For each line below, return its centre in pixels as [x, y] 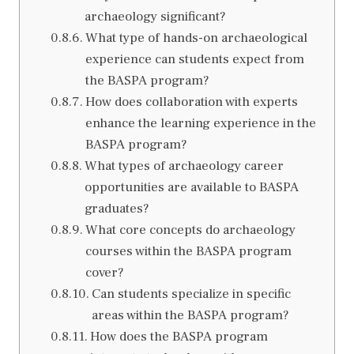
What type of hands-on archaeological [196, 38]
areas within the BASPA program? [190, 316]
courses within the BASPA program [188, 252]
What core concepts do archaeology [190, 230]
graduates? [117, 209]
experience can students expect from [194, 60]
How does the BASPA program [179, 337]
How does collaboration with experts [191, 102]
